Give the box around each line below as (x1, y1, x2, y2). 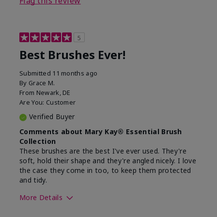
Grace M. (28, 78, 55, 87)
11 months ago (52, 68, 98, 77)
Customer (46, 97, 76, 107)
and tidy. (19, 175, 47, 185)
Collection (19, 136, 56, 146)
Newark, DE (36, 88, 71, 97)
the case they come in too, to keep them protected (19, 165, 191, 175)
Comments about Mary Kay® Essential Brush (19, 126, 182, 136)
